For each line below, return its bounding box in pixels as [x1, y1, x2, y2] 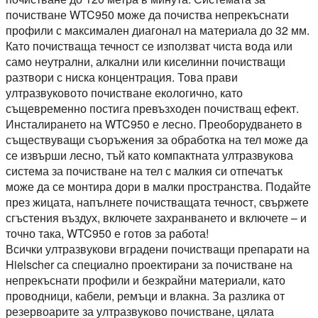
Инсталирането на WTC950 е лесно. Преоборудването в [6, 116, 302, 132]
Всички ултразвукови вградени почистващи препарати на [6, 241, 309, 257]
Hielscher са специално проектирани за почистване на [6, 256, 292, 273]
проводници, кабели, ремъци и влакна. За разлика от [6, 287, 285, 304]
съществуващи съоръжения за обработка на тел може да [6, 131, 308, 148]
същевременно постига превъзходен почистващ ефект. [6, 100, 299, 116]
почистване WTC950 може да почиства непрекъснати [6, 6, 289, 23]
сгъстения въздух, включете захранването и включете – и [6, 209, 307, 226]
